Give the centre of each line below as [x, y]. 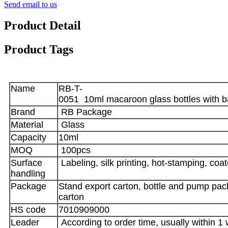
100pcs [75, 150]
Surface [26, 163]
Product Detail [42, 26]
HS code [28, 210]
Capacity [28, 138]
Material [27, 125]
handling [28, 174]
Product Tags [39, 50]
